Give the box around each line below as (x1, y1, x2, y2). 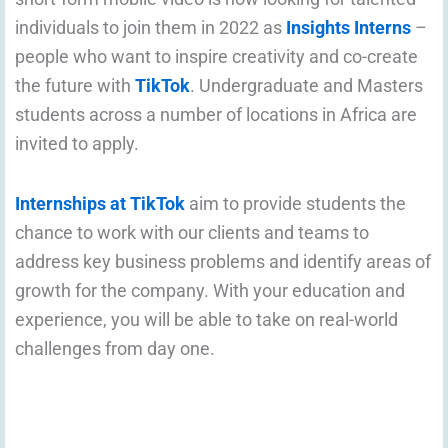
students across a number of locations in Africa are (15, 103, 417, 125)
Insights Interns (286, 16, 411, 38)
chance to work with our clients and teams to (15, 222, 369, 244)
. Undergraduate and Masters (190, 74, 423, 96)
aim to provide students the (185, 193, 406, 215)
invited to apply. (15, 132, 139, 154)
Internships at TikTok (15, 193, 185, 215)
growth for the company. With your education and (15, 280, 405, 302)
